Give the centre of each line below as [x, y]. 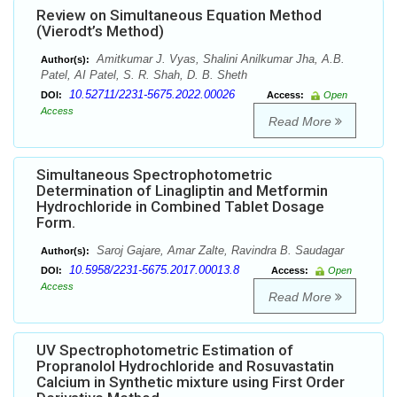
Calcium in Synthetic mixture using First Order [191, 382]
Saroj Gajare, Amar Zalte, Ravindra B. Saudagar [218, 251]
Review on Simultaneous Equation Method [179, 16]
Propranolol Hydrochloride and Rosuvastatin [185, 366]
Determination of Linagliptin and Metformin [182, 191]
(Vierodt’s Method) [100, 31]
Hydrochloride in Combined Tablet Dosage [180, 207]
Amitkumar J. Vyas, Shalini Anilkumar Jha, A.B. [219, 59]
